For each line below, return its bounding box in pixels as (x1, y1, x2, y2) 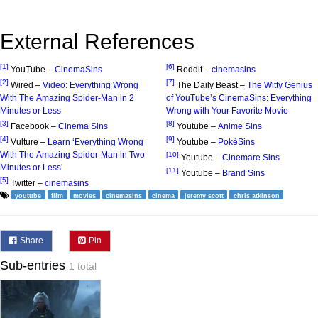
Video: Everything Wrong (43, 79, 138, 90)
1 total (69, 261, 97, 272)
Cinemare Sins (222, 152, 280, 163)
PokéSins (218, 136, 255, 147)
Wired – (11, 79, 43, 90)
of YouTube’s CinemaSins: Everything (166, 92, 312, 103)
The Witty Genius (247, 79, 312, 90)
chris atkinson (233, 192, 280, 199)
